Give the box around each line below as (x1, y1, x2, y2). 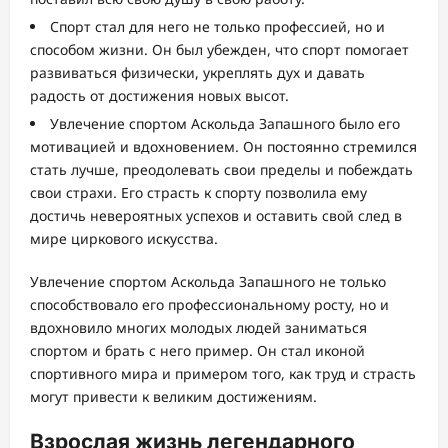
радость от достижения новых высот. (30, 86, 289, 106)
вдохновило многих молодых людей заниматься (30, 318, 367, 338)
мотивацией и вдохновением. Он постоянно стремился (30, 137, 417, 157)
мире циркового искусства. (30, 229, 218, 249)
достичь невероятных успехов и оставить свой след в (30, 206, 402, 226)
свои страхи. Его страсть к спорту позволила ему (30, 183, 367, 203)
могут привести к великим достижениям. (30, 387, 317, 407)
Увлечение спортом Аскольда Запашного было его (50, 114, 400, 134)
